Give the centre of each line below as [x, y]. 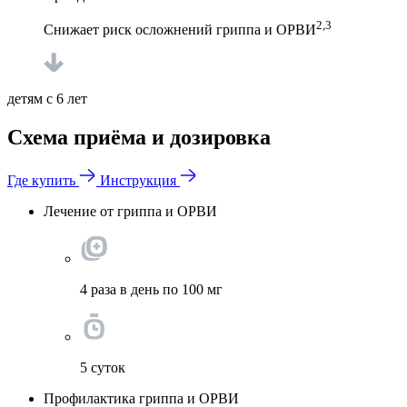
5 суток [103, 367]
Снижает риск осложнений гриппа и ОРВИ [180, 29]
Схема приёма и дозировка [139, 137]
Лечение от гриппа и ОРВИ [130, 211]
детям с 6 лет [47, 98]
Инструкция [138, 180]
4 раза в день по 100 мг [151, 289]
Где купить [41, 180]
